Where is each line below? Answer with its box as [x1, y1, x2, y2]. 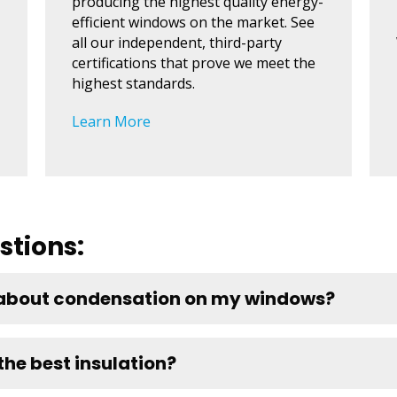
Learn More [71, 112, 151, 132]
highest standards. [71, 74, 195, 94]
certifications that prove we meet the [71, 53, 315, 74]
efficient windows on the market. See [71, 12, 315, 33]
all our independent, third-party [71, 33, 282, 53]
